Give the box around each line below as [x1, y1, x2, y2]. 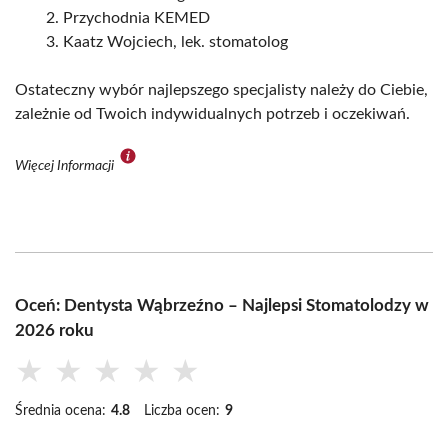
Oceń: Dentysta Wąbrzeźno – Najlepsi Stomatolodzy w [15, 297, 429, 315]
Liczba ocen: [144, 404, 220, 419]
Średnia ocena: [15, 404, 106, 419]
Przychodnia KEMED [63, 10, 210, 27]
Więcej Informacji [15, 159, 117, 174]
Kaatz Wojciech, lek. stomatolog [63, 34, 288, 51]
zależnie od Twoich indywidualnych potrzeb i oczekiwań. [15, 106, 410, 123]
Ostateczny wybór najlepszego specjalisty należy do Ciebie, [15, 82, 428, 99]
